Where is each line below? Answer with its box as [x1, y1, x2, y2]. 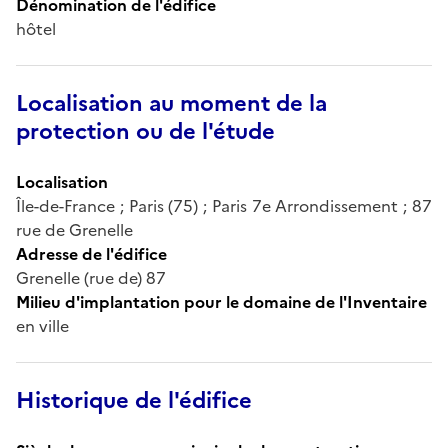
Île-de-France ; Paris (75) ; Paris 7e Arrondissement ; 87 [16, 193, 432, 218]
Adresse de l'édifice [16, 241, 167, 266]
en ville [16, 313, 69, 338]
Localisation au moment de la [16, 86, 327, 120]
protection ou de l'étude [16, 114, 275, 148]
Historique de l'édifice [16, 383, 252, 417]
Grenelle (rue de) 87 [16, 265, 166, 290]
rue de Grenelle [16, 217, 133, 242]
